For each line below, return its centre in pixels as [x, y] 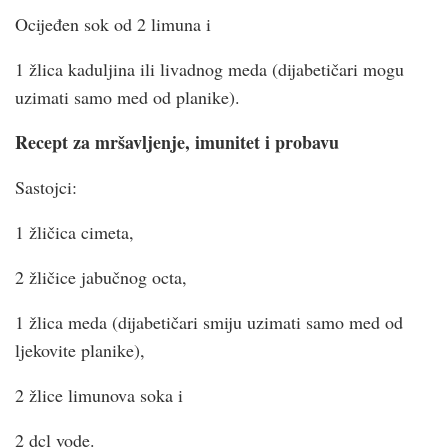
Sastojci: [46, 186]
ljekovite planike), [80, 349]
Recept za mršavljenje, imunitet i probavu [177, 141]
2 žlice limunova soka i [99, 394]
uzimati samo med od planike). [127, 96]
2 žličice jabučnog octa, [101, 276]
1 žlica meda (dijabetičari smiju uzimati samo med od [209, 321]
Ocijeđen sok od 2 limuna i [113, 23]
